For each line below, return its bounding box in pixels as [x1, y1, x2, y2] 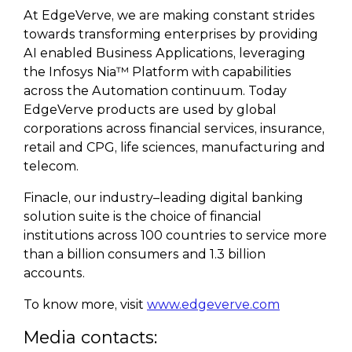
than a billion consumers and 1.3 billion [24, 247, 266, 262]
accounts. [24, 266, 85, 280]
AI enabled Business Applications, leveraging [24, 46, 306, 60]
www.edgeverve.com [147, 297, 280, 312]
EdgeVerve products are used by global [24, 102, 277, 117]
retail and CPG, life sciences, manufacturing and [24, 140, 325, 155]
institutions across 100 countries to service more [24, 228, 327, 243]
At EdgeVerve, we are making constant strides [24, 8, 315, 23]
